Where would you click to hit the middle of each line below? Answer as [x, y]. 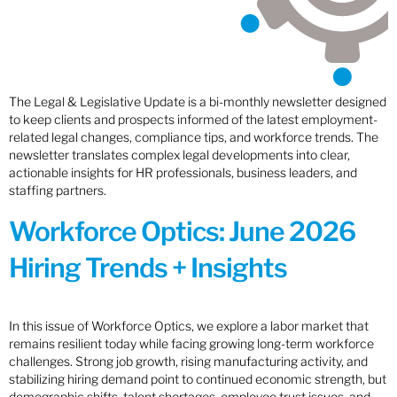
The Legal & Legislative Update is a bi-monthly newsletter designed [198, 102]
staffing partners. [58, 191]
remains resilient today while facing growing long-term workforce [191, 343]
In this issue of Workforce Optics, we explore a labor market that [189, 325]
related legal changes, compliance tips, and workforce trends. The [194, 137]
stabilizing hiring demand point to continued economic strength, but [198, 378]
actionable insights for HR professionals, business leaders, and [183, 173]
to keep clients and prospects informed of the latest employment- [193, 120]
